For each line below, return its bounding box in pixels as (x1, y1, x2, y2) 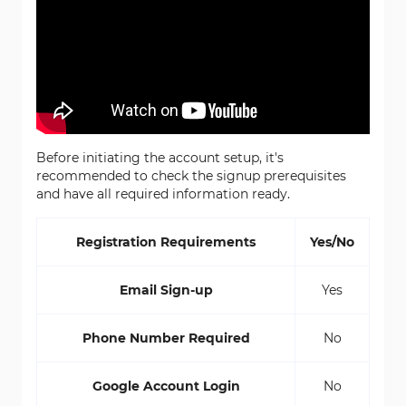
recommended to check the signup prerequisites (36, 168, 346, 184)
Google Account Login (92, 378, 240, 394)
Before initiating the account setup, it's (36, 150, 284, 166)
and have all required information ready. (36, 186, 290, 202)
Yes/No (310, 234, 354, 250)
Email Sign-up (119, 282, 213, 298)
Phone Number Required (82, 330, 250, 346)
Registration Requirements (76, 234, 256, 250)
